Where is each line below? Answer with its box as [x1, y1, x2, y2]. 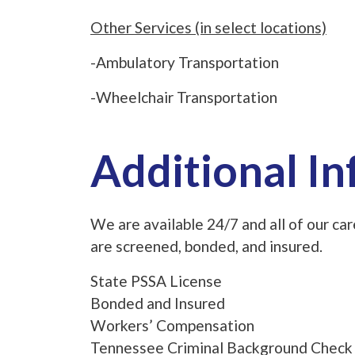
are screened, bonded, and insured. [90, 237, 323, 256]
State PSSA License [90, 272, 222, 291]
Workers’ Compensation [90, 316, 254, 335]
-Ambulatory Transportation [90, 53, 279, 72]
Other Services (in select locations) [90, 18, 326, 37]
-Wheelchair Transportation [90, 88, 277, 107]
